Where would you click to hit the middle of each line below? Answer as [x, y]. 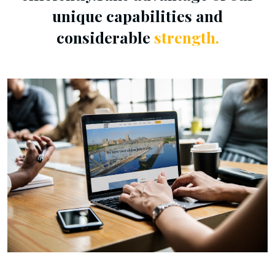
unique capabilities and [137, 15]
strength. [186, 37]
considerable [105, 37]
